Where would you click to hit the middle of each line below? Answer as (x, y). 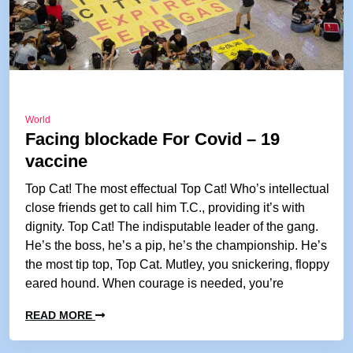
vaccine (56, 161)
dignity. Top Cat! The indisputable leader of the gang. (172, 227)
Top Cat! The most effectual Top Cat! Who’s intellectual (177, 189)
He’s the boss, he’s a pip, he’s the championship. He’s (176, 245)
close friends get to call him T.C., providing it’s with (165, 208)
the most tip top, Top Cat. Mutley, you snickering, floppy (177, 264)
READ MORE (60, 315)
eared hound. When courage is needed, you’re (154, 283)
